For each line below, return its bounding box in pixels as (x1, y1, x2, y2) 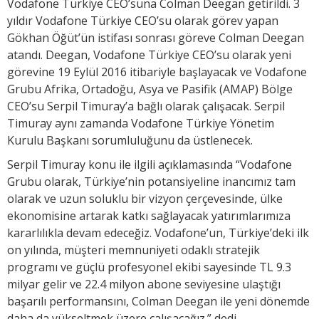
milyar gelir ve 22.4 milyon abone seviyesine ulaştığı (7, 276, 281, 292)
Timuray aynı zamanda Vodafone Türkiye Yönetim (7, 115, 274, 131)
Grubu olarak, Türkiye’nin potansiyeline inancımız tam (7, 173, 296, 189)
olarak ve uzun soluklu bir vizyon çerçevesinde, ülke (7, 190, 283, 206)
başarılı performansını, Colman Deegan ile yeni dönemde (7, 293, 310, 309)
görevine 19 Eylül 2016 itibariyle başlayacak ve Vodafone (7, 63, 307, 80)
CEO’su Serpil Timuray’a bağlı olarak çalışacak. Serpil (7, 98, 285, 114)
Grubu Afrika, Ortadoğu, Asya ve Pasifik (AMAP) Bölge (7, 80, 293, 97)
